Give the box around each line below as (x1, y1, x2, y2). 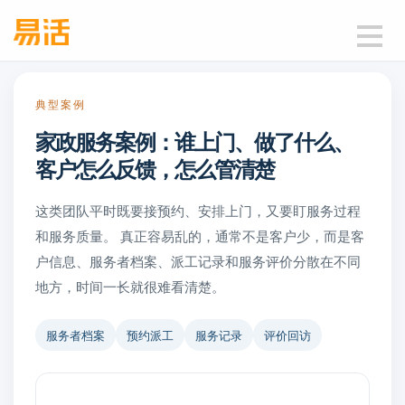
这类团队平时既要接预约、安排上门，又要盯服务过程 (35, 201, 361, 220)
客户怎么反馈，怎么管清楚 (35, 153, 274, 184)
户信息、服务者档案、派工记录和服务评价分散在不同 (35, 251, 361, 270)
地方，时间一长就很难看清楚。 (35, 277, 225, 296)
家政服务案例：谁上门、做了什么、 (35, 126, 353, 156)
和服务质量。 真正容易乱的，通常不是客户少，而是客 (35, 226, 364, 245)
